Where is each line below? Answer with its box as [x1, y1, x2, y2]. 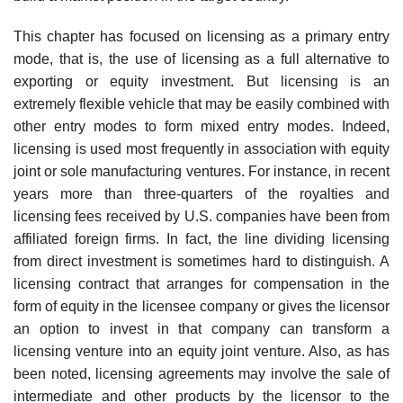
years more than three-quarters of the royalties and [13, 186, 390, 202]
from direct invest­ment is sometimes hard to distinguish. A [13, 254, 390, 270]
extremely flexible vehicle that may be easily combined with [13, 96, 390, 112]
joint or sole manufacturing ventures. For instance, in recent [13, 164, 390, 180]
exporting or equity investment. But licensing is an [13, 74, 390, 90]
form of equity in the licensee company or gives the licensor [13, 299, 390, 315]
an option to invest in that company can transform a [13, 321, 390, 337]
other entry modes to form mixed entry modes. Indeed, [13, 119, 390, 135]
